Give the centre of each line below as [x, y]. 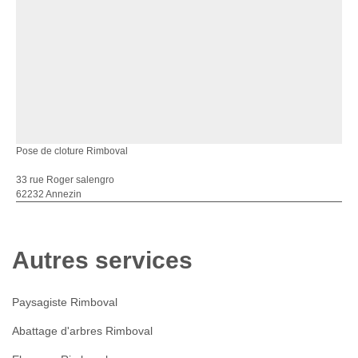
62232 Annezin [49, 194]
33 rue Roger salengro [65, 180]
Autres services [102, 260]
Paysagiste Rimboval [65, 302]
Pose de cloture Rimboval [72, 151]
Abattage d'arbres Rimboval [82, 331]
